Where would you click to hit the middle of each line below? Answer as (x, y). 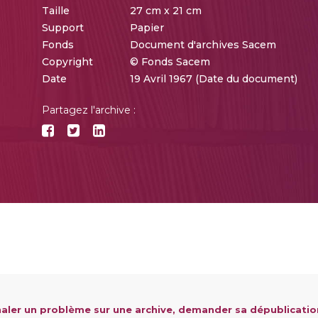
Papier (147, 27)
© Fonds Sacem (170, 61)
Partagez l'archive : (88, 110)
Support (62, 27)
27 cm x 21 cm (165, 10)
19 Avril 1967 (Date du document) (213, 78)
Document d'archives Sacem (203, 44)
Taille (55, 10)
